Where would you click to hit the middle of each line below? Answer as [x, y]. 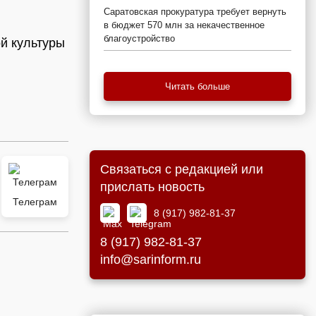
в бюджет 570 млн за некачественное [184, 25]
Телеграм [35, 202]
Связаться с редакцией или [182, 169]
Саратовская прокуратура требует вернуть [195, 12]
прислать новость [152, 187]
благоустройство [139, 38]
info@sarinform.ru [151, 260]
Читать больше [197, 86]
